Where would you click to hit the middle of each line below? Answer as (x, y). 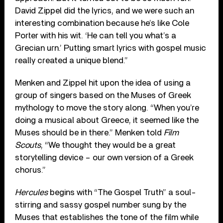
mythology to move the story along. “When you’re (107, 108)
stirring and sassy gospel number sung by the (101, 205)
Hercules (32, 193)
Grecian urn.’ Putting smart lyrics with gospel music (111, 48)
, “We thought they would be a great (109, 145)
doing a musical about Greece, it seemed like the (107, 120)
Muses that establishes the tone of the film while (107, 218)
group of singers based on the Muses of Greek (103, 96)
